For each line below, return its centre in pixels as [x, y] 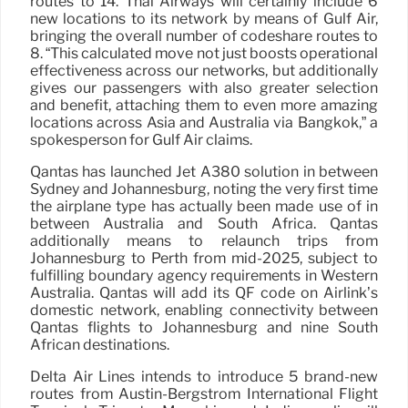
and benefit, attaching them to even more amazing [204, 106]
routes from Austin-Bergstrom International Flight [204, 394]
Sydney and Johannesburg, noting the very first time [204, 189]
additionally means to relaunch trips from [204, 241]
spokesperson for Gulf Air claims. [141, 140]
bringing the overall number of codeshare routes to [204, 36]
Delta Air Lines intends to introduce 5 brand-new [204, 377]
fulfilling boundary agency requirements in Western [204, 276]
